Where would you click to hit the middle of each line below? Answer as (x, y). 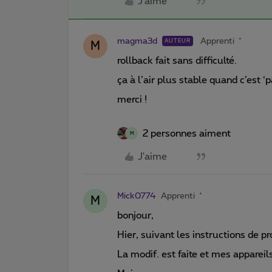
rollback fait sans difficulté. (179, 60)
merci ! (132, 99)
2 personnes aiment (187, 133)
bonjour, (135, 215)
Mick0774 (137, 196)
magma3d (137, 41)
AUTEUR (178, 41)
